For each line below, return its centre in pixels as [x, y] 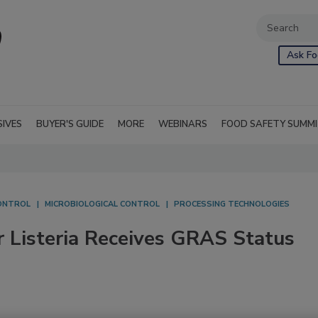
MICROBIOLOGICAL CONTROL [102, 204]
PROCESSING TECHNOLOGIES [232, 204]
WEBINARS [183, 124]
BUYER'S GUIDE [70, 124]
